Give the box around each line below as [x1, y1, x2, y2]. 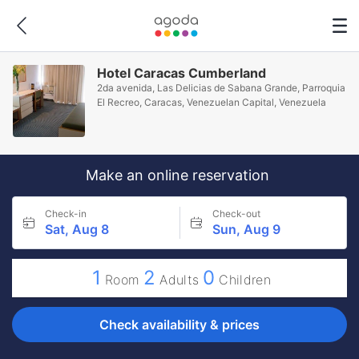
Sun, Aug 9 [212, 221, 280, 237]
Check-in [45, 208, 87, 220]
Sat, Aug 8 [45, 221, 109, 237]
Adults [159, 272, 200, 288]
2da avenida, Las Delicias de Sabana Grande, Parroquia [97, 82, 346, 94]
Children [219, 272, 271, 288]
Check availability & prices [99, 317, 260, 333]
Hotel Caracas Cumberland [97, 65, 267, 81]
